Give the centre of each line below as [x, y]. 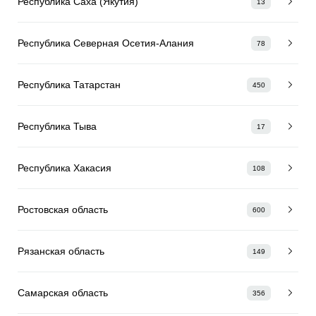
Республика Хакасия [65, 168]
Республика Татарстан [69, 84]
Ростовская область [63, 209]
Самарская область [63, 292]
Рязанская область [61, 251]
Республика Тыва [57, 126]
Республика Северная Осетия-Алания [106, 43]
